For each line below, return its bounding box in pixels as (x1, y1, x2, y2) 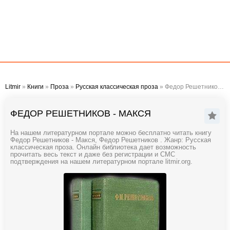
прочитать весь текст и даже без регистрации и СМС (10, 151, 175, 158)
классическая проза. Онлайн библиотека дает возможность (10, 144, 196, 151)
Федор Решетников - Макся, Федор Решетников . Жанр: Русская (10, 137, 211, 144)
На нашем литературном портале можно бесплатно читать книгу (10, 129, 212, 137)
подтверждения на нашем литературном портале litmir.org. (10, 158, 193, 165)
